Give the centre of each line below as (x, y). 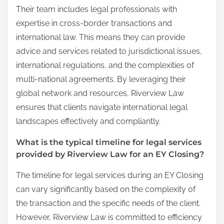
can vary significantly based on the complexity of (106, 189)
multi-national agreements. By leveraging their (101, 79)
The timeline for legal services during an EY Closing (110, 175)
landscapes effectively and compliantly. (88, 121)
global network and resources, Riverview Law (100, 93)
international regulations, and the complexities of (105, 65)
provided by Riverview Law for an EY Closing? (110, 154)
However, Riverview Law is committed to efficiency (109, 217)
